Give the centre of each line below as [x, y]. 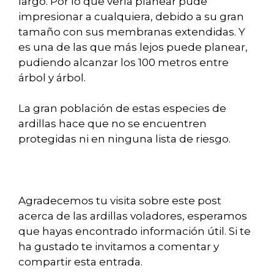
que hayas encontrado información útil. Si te [135, 231]
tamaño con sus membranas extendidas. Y [132, 31]
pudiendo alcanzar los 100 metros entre [124, 62]
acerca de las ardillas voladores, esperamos [133, 216]
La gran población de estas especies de [122, 109]
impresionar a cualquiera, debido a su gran [131, 16]
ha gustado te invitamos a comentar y [119, 247]
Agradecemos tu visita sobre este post [120, 201]
